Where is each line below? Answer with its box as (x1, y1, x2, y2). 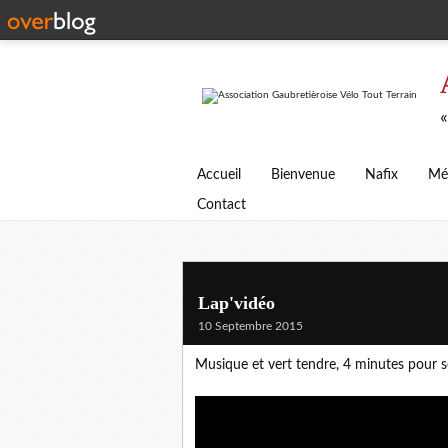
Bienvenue (271, 168, 335, 182)
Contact (197, 198, 246, 212)
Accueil (197, 168, 241, 182)
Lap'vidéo (198, 293, 275, 313)
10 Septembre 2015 (198, 320, 303, 332)
